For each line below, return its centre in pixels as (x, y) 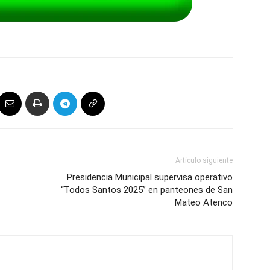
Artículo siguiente (204, 160)
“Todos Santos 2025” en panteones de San (147, 190)
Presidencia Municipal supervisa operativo (150, 177)
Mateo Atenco (204, 202)
